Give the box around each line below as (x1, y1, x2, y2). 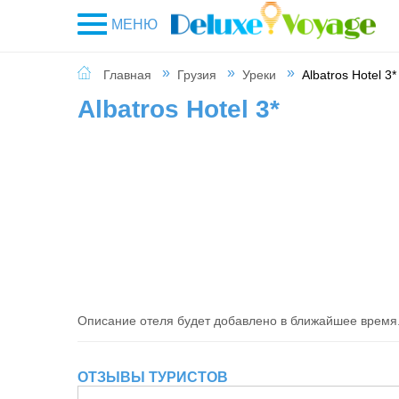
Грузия (177, 68, 216, 82)
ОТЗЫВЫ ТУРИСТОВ (77, 369, 228, 386)
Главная (103, 68, 151, 82)
